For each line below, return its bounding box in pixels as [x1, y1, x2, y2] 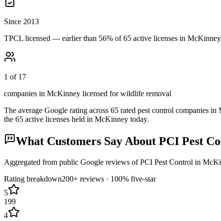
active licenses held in [23, 114, 95, 123]
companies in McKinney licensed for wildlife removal [4, 89, 171, 98]
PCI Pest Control [140, 158, 193, 167]
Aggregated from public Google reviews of [4, 158, 140, 167]
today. [130, 114, 149, 123]
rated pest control [118, 106, 176, 114]
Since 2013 [4, 17, 39, 26]
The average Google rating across [4, 106, 110, 114]
